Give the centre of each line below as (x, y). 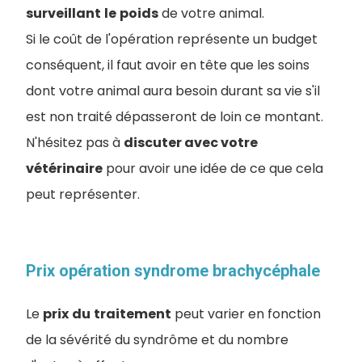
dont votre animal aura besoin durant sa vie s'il (173, 91)
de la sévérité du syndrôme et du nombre (157, 340)
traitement (133, 314)
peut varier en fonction (246, 314)
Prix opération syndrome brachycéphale (173, 271)
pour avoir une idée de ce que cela (213, 169)
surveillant (63, 14)
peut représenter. (83, 195)
